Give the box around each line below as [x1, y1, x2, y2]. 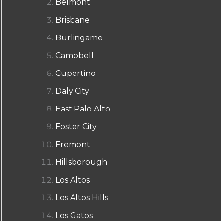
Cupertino [55, 68, 96, 78]
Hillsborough [55, 157, 107, 167]
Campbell [55, 50, 94, 60]
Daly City [55, 86, 89, 96]
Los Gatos [55, 210, 93, 220]
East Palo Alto [55, 104, 110, 113]
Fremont [55, 139, 90, 149]
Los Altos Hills [55, 192, 108, 202]
